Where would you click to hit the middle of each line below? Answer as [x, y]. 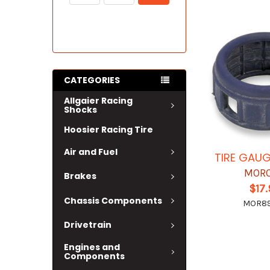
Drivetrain [88, 225]
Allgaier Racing [98, 101]
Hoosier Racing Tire [108, 130]
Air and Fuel [91, 152]
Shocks [80, 110]
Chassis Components [113, 200]
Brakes [80, 176]
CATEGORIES [92, 80]
